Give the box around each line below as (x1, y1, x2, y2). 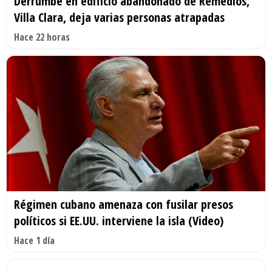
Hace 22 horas (14, 30, 70, 44)
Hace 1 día (14, 234, 55, 248)
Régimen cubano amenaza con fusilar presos (14, 196, 233, 213)
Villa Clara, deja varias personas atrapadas (14, 8, 225, 25)
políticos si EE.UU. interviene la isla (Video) (14, 212, 223, 229)
